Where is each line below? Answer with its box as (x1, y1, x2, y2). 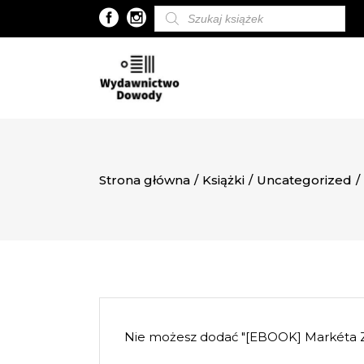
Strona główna (99, 172, 190, 188)
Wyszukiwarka (154, 3, 224, 15)
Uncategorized (257, 172, 352, 188)
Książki (202, 172, 245, 188)
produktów (154, 13, 206, 25)
